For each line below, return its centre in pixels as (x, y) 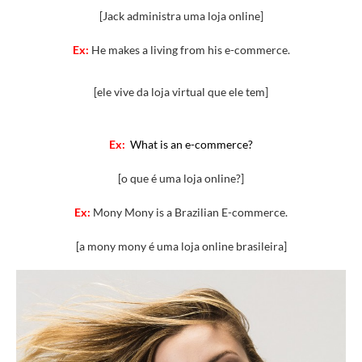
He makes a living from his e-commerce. (189, 50)
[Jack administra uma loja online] (181, 16)
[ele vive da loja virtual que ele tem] (181, 92)
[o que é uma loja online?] (181, 179)
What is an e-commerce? (190, 145)
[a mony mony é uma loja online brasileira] (181, 246)
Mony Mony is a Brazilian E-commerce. (190, 213)
